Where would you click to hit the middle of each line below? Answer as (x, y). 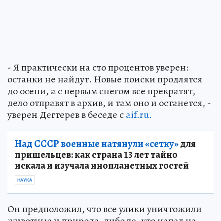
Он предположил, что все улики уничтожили (105, 209)
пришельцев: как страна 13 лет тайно (96, 154)
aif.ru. (139, 114)
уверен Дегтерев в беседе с (67, 114)
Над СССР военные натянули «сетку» (97, 144)
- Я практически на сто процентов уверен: (98, 67)
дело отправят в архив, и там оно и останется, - (109, 103)
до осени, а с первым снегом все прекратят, (101, 91)
